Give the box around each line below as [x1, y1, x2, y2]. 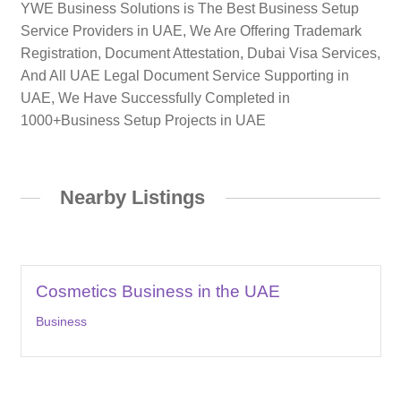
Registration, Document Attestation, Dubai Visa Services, [20, 45, 380, 61]
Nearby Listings [60, 185, 206, 209]
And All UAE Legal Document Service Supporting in [20, 67, 349, 83]
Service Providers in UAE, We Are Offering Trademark [20, 22, 362, 38]
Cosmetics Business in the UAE [35, 282, 280, 302]
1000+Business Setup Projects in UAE [20, 112, 266, 128]
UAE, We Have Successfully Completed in [20, 90, 290, 106]
